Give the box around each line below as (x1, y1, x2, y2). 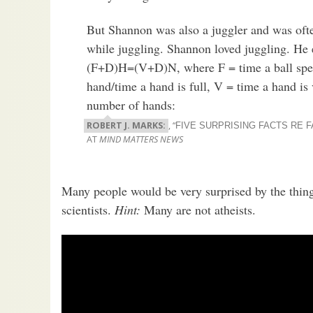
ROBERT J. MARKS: (87, 119, 166, 132)
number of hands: (87, 96, 175, 114)
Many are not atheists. (140, 201, 256, 218)
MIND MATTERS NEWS (99, 133, 183, 146)
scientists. (61, 201, 115, 218)
